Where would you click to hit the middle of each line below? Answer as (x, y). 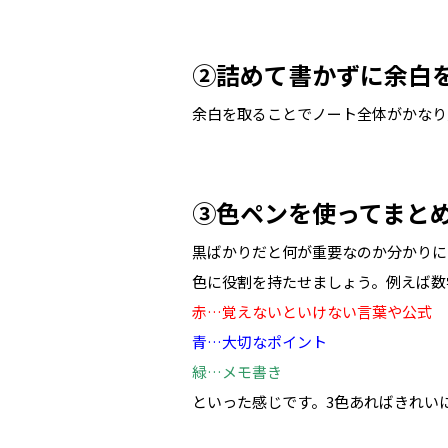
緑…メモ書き (237, 371)
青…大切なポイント (259, 341)
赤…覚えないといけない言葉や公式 (312, 311)
